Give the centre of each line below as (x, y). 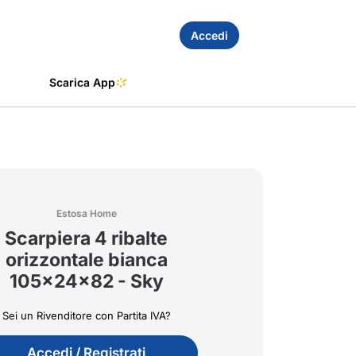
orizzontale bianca (86, 260)
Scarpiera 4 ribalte (86, 238)
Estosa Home (86, 213)
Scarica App (82, 82)
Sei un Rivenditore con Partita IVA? (86, 315)
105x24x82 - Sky (86, 281)
